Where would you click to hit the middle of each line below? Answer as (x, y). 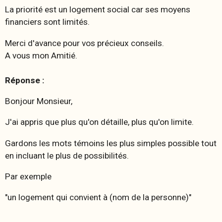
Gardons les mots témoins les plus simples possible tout (111, 143)
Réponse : (25, 80)
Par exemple (28, 176)
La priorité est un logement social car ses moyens (98, 10)
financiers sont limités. (47, 22)
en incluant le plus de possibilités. (67, 155)
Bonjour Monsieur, (39, 101)
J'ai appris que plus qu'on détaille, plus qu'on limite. (99, 122)
